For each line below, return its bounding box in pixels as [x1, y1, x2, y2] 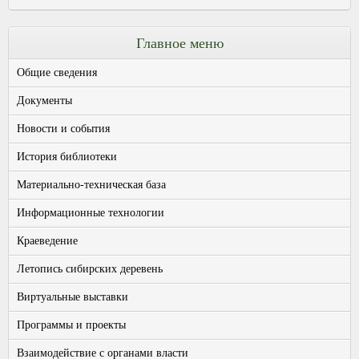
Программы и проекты [17, 318, 126, 331]
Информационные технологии [17, 206, 164, 219]
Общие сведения [17, 66, 97, 79]
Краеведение [17, 234, 78, 247]
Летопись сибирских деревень [17, 262, 163, 275]
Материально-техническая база [17, 178, 166, 191]
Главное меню [135, 34, 224, 51]
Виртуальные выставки [17, 290, 128, 303]
